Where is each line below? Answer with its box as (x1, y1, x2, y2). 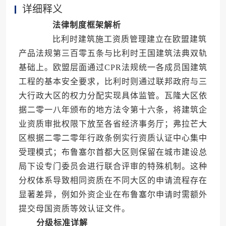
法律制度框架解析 (52, 21, 121, 30)
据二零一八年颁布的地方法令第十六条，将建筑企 (18, 105, 207, 115)
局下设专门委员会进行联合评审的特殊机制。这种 (18, 162, 207, 171)
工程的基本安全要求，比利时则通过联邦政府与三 (18, 77, 207, 86)
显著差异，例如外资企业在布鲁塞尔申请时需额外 (18, 190, 207, 199)
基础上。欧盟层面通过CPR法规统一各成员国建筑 (18, 63, 207, 72)
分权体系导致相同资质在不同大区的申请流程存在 (18, 176, 207, 185)
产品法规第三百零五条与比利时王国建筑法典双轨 (18, 49, 207, 58)
